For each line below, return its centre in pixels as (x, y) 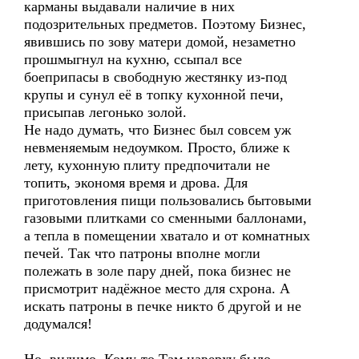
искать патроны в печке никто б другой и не (163, 306)
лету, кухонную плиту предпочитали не (147, 165)
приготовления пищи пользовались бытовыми (168, 200)
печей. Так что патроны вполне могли (142, 253)
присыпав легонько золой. (105, 112)
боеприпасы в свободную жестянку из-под (155, 77)
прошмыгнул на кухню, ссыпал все (133, 59)
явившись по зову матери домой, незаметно (160, 42)
